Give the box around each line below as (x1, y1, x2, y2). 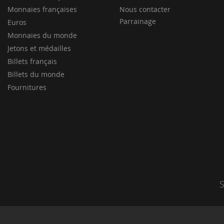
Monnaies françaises (7, 4, 77, 14)
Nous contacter (119, 4, 170, 14)
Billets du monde (7, 69, 64, 79)
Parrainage (119, 16, 156, 26)
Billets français (7, 56, 57, 66)
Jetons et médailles (7, 43, 71, 53)
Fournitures (7, 82, 46, 92)
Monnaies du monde (7, 30, 77, 40)
